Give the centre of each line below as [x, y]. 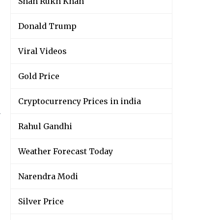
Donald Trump [47, 26]
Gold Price [39, 76]
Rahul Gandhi [45, 126]
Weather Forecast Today [66, 151]
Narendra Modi [48, 177]
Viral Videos [42, 51]
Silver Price [41, 202]
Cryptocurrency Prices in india [80, 101]
